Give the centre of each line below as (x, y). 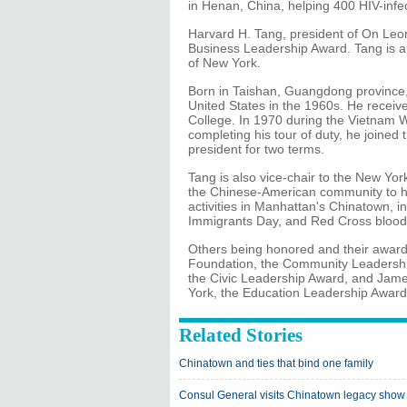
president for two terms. (256, 149)
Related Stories (241, 335)
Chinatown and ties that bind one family (276, 363)
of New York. (224, 63)
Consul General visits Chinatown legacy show (292, 395)
